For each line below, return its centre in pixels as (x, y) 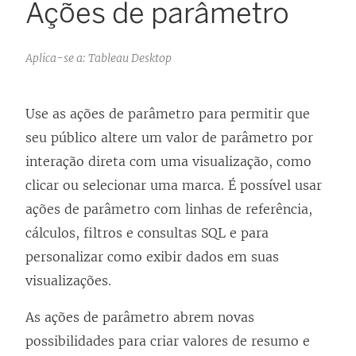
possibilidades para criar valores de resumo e (168, 341)
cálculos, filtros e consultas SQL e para (147, 233)
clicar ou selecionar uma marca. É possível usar (174, 186)
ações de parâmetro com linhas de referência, (169, 209)
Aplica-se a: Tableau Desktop (99, 58)
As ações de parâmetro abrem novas (140, 317)
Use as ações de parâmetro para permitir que (168, 114)
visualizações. (68, 281)
